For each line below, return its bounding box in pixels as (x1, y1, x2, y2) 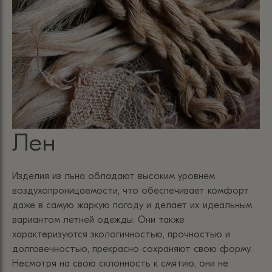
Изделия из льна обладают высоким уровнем (12, 170, 215, 182)
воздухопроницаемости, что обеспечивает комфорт (12, 185, 249, 196)
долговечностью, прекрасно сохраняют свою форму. (12, 243, 252, 254)
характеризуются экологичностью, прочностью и (12, 228, 230, 240)
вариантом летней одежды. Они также (12, 214, 185, 225)
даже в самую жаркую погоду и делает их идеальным (12, 199, 252, 211)
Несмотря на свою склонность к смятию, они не (12, 257, 228, 269)
